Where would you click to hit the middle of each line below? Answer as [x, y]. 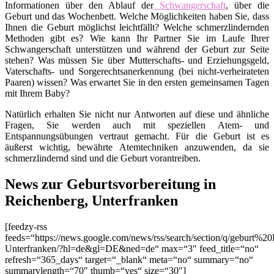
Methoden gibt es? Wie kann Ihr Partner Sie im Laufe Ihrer [137, 39]
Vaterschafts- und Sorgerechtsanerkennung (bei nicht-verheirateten [137, 72]
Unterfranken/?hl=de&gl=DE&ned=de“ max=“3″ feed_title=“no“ [132, 248]
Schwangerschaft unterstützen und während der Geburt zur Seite [137, 50]
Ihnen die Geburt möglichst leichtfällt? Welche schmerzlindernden [137, 28]
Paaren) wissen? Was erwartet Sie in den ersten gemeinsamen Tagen [137, 83]
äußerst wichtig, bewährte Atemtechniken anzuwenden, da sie [137, 147]
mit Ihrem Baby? [37, 94]
